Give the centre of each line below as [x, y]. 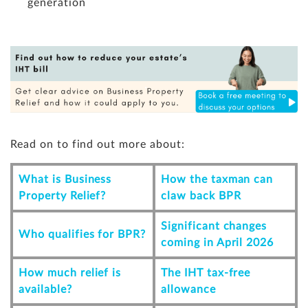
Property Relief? [63, 196]
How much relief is [70, 273]
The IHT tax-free [206, 273]
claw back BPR [201, 196]
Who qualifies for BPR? [82, 234]
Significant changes [214, 226]
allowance [188, 289]
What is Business [65, 179]
